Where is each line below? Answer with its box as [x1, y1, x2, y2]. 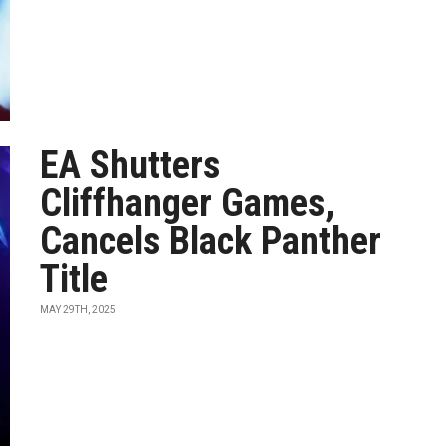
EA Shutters [40, 143, 221, 187]
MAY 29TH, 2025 [40, 304, 117, 315]
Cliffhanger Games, [40, 181, 336, 225]
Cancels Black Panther [40, 219, 382, 263]
